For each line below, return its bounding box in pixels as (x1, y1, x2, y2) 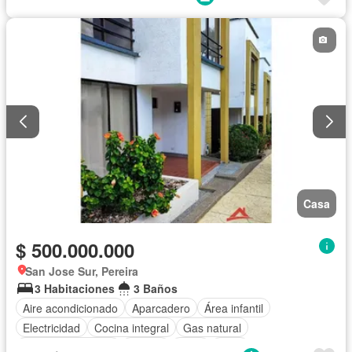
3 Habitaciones (35, 280, 115, 297)
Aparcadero (132, 299, 190, 316)
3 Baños (134, 280, 178, 297)
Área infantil (204, 299, 263, 316)
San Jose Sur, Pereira (25, 263, 138, 280)
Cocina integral (94, 319, 169, 335)
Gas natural (183, 319, 241, 335)
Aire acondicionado (23, 299, 118, 316)
